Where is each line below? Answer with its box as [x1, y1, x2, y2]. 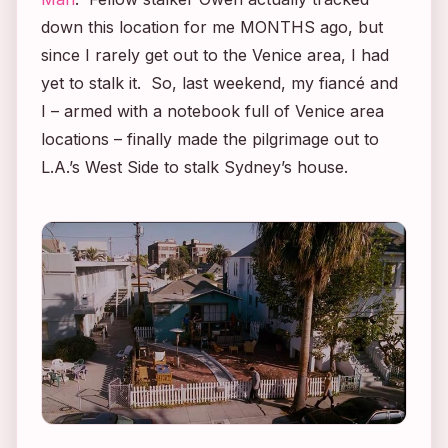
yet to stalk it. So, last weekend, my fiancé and [41, 73, 398, 94]
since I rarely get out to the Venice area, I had [41, 45, 389, 66]
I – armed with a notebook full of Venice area [41, 101, 384, 122]
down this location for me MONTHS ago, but [41, 17, 383, 38]
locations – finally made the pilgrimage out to [41, 129, 379, 150]
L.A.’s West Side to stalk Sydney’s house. [41, 157, 348, 178]
